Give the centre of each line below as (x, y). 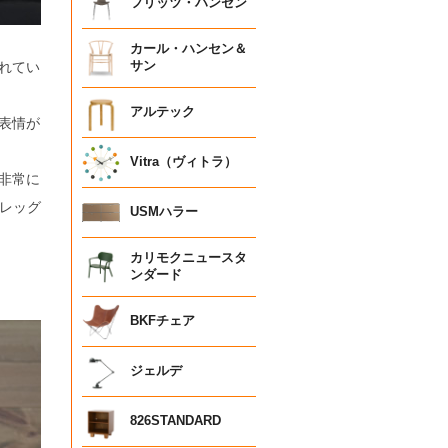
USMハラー (164, 212)
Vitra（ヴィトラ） (183, 162)
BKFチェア (162, 321)
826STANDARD (175, 421)
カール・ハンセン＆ (188, 49)
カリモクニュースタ (188, 258)
